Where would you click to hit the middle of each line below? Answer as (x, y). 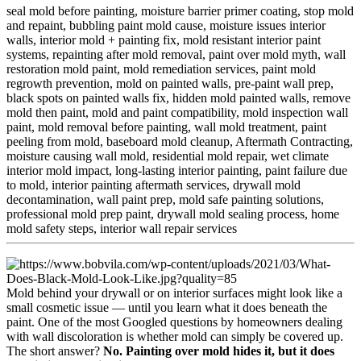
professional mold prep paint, (80, 214)
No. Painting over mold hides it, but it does (219, 351)
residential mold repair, (210, 156)
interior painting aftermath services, (141, 185)
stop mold (329, 10)
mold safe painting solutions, (251, 199)
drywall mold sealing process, (232, 214)
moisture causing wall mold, (78, 156)
